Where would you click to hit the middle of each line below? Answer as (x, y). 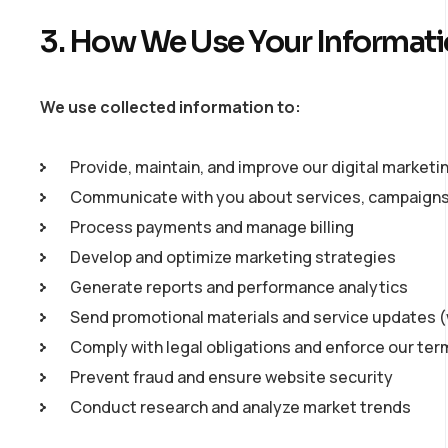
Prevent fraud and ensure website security (231, 377)
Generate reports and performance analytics (239, 287)
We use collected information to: (170, 107)
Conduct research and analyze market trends (240, 407)
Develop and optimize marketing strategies (233, 257)
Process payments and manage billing (212, 227)
